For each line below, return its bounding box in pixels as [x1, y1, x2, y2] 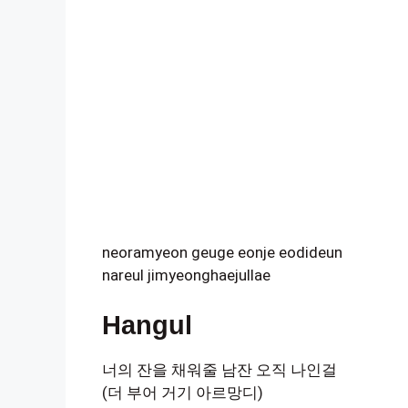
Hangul [102, 311, 192, 340]
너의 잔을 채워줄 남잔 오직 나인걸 [102, 361, 337, 379]
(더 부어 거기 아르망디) [102, 383, 263, 402]
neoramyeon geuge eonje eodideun [102, 242, 342, 261]
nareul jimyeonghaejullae [102, 265, 270, 284]
